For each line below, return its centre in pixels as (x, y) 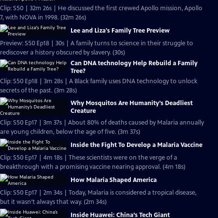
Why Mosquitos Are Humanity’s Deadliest (132, 103)
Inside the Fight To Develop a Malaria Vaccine (136, 145)
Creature (83, 111)
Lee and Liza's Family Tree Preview (120, 31)
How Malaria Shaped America (114, 180)
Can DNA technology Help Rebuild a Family (134, 63)
